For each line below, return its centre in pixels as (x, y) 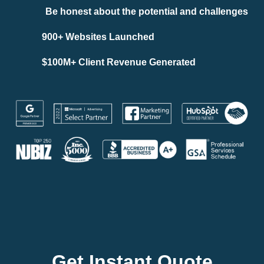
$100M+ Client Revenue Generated (119, 62)
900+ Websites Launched (98, 37)
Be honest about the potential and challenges (147, 12)
